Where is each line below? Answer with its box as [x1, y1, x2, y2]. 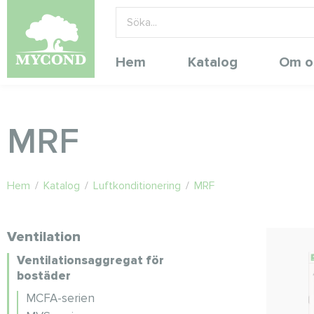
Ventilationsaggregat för [17, 253, 164, 268]
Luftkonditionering [93, 179, 181, 193]
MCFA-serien [26, 291, 95, 306]
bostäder [17, 268, 71, 283]
